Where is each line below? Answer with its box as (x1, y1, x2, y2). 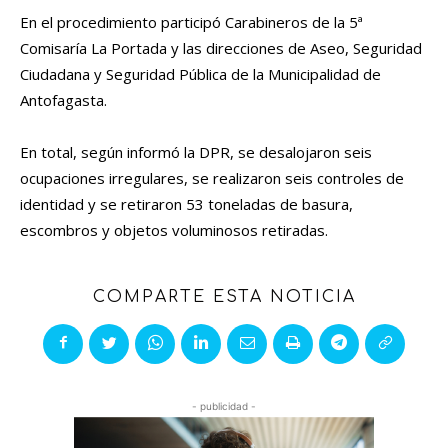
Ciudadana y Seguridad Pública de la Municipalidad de (20, 64, 381, 85)
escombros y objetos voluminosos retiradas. (20, 220, 328, 241)
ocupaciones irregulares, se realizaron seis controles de (20, 168, 404, 189)
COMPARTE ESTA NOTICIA (92, 288, 356, 307)
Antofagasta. (20, 90, 107, 111)
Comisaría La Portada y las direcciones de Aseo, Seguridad (20, 38, 422, 59)
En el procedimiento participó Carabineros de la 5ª (20, 12, 363, 33)
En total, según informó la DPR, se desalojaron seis (20, 142, 372, 163)
